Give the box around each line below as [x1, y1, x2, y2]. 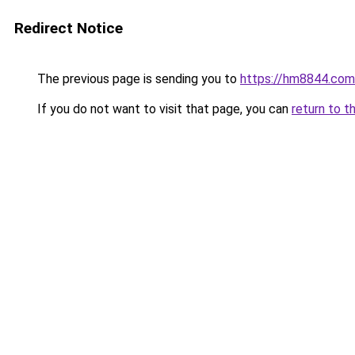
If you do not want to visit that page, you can [34, 101, 292, 116]
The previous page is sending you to [34, 71, 240, 86]
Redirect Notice [14, 19, 123, 37]
